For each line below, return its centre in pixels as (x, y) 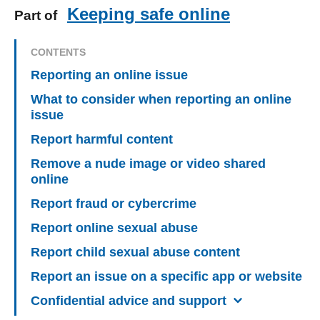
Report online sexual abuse (114, 228)
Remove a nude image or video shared (148, 164)
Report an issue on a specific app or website (166, 277)
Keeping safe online (149, 14)
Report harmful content (102, 140)
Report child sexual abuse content (135, 252)
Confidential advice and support (129, 301)
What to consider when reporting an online (161, 100)
